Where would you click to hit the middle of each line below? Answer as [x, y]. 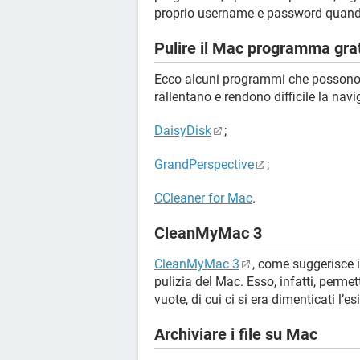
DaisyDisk [183, 131]
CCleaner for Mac [203, 198]
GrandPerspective [204, 164]
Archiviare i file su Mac [236, 334]
